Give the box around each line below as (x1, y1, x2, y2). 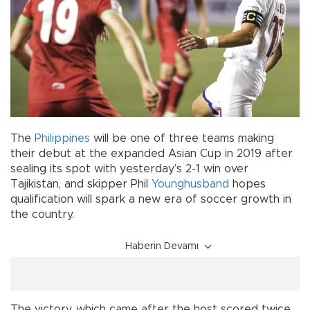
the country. (10, 209, 74, 221)
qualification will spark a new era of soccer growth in (10, 194, 291, 206)
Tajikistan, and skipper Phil (10, 179, 152, 190)
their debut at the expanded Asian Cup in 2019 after (10, 148, 293, 160)
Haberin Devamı (125, 241, 199, 252)
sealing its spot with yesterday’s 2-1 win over (10, 163, 248, 175)
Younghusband (152, 179, 229, 190)
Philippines (35, 133, 90, 145)
